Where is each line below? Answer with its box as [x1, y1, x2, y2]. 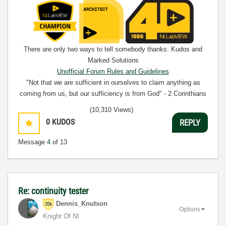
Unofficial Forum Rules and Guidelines [57, 68, 169, 75]
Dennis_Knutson [56, 200, 107, 208]
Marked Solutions [87, 56, 139, 64]
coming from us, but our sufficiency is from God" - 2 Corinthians [20, 90, 206, 97]
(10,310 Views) [90, 106, 133, 114]
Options [179, 205, 200, 213]
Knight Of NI [43, 212, 79, 220]
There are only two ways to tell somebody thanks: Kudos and [24, 45, 202, 53]
